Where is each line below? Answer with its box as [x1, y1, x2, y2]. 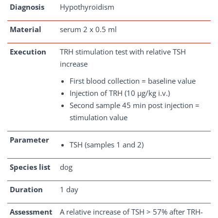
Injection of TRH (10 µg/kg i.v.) [70, 88, 170, 98]
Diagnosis [10, 2, 44, 12]
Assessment [10, 207, 53, 217]
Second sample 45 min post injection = [70, 100, 200, 110]
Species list [10, 162, 51, 172]
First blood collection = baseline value [70, 76, 196, 86]
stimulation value [70, 112, 127, 122]
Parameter [10, 135, 49, 145]
